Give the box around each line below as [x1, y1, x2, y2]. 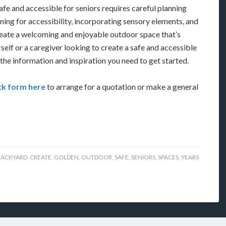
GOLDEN [54, 153, 79, 161]
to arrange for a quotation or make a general [47, 82, 198, 91]
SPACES [158, 153, 179, 161]
